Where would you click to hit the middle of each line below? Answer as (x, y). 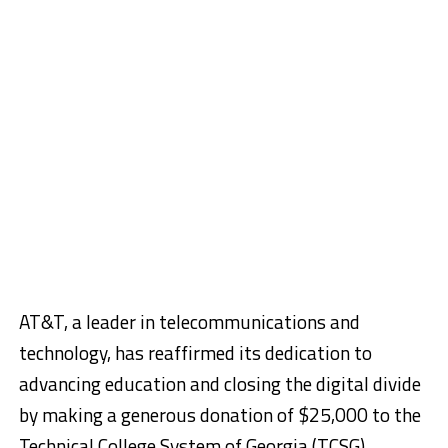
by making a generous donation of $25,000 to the (219, 414)
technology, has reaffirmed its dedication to (195, 352)
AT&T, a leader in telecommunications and (189, 321)
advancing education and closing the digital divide (219, 383)
